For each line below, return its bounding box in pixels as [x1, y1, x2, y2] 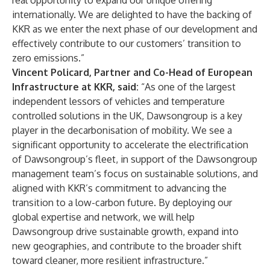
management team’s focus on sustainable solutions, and [12, 168, 258, 180]
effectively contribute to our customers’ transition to [12, 37, 241, 49]
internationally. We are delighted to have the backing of [12, 8, 252, 20]
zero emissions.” [12, 52, 84, 64]
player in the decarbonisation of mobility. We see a [12, 124, 232, 136]
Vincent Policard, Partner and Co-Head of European [12, 66, 253, 78]
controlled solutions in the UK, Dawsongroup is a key [12, 110, 242, 122]
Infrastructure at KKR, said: [12, 81, 139, 93]
